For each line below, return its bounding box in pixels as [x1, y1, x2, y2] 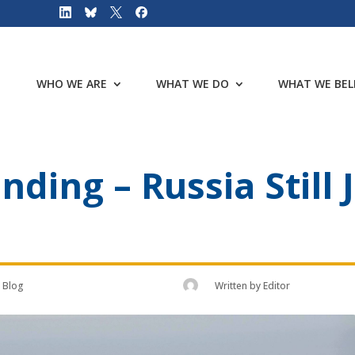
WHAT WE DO [156, 75, 229, 91]
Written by [215, 278, 264, 292]
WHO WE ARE [36, 75, 107, 91]
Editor [263, 278, 291, 292]
